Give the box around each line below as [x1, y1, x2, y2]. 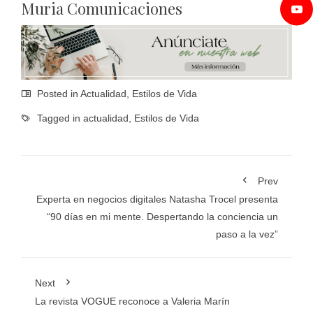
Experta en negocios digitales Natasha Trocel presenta [36, 193, 278, 205]
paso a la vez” [216, 228, 278, 240]
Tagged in [34, 112, 83, 124]
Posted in [34, 87, 80, 99]
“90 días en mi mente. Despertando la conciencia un [47, 210, 278, 222]
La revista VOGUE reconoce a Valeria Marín [35, 295, 230, 307]
